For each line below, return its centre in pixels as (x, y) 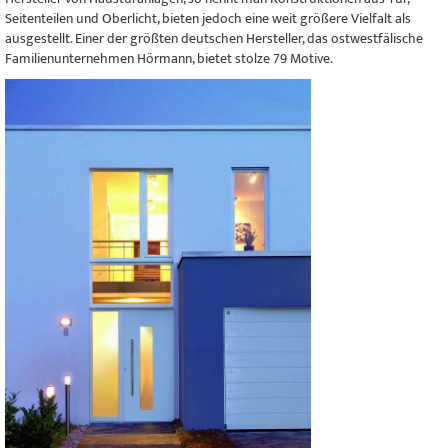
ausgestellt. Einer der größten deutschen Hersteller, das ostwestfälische (214, 39)
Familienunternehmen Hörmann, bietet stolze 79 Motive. (169, 59)
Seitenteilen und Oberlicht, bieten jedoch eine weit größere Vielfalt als (208, 19)
